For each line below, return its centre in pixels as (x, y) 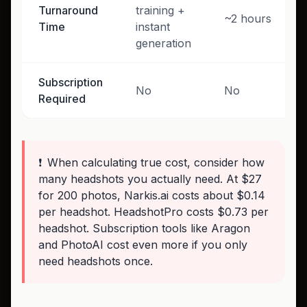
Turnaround (68, 10)
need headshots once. (96, 261)
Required (62, 98)
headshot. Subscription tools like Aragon (144, 228)
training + (160, 10)
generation (163, 43)
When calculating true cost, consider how (156, 162)
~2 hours (248, 18)
